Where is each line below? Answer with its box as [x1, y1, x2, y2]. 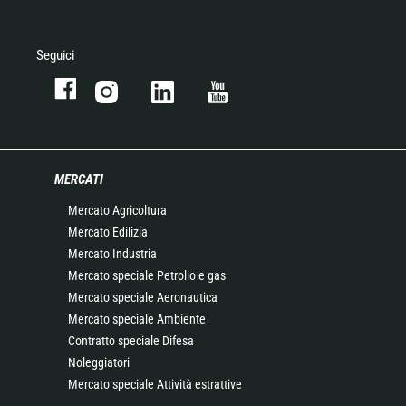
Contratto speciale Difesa [68, 333, 194, 348]
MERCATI [54, 170, 103, 188]
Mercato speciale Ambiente [68, 311, 206, 326]
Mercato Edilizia [68, 224, 148, 239]
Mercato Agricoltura [68, 202, 167, 217]
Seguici [36, 46, 74, 63]
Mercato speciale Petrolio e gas [68, 267, 226, 283]
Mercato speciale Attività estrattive [68, 376, 242, 391]
